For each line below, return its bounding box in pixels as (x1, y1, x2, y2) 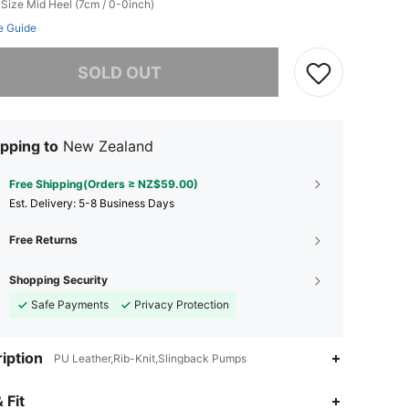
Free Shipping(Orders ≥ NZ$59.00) (9, 177, 198, 191)
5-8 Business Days (79, 196, 174, 210)
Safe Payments (31, 298, 109, 311)
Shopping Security (9, 273, 108, 287)
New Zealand (63, 137, 153, 155)
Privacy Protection (134, 298, 229, 311)
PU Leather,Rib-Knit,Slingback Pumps (54, 351, 246, 365)
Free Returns (9, 233, 78, 246)
